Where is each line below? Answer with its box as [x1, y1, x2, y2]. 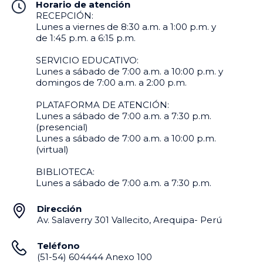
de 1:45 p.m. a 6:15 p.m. [36, 32, 136, 44]
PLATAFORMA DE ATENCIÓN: [36, 99, 170, 111]
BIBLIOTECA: [36, 166, 95, 178]
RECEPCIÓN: [36, 10, 94, 22]
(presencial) [36, 122, 89, 133]
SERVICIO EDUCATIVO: [36, 55, 139, 66]
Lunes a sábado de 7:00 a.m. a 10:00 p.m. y [36, 66, 224, 77]
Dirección [37, 203, 82, 215]
